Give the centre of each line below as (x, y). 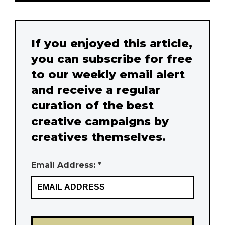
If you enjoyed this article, (112, 43)
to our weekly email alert (108, 75)
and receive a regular (96, 90)
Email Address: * (66, 165)
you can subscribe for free (112, 59)
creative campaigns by (100, 121)
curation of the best (92, 106)
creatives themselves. (98, 137)
